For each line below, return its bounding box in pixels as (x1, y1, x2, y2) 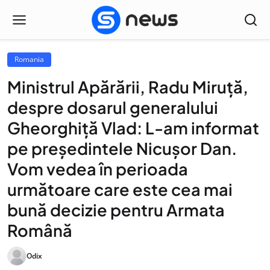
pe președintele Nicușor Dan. (7, 138, 237, 159)
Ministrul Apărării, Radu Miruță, (7, 77, 248, 97)
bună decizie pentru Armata (7, 199, 225, 220)
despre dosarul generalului (7, 97, 218, 118)
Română (7, 220, 72, 240)
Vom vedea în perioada (7, 159, 188, 179)
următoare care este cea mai (7, 179, 233, 199)
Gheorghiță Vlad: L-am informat (7, 118, 259, 138)
